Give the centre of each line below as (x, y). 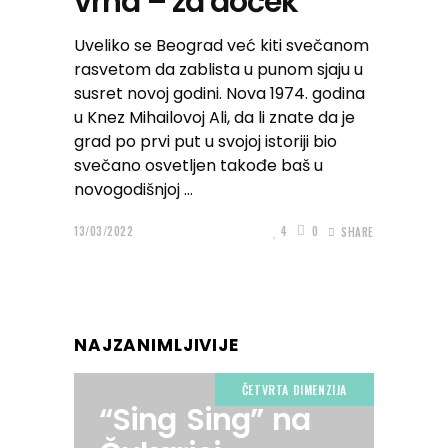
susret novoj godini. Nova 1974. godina (219, 93)
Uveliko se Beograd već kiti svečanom (221, 45)
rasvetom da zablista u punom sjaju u (218, 69)
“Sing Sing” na (205, 420)
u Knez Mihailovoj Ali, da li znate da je (214, 117)
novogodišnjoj (129, 189)
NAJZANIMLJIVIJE (156, 345)
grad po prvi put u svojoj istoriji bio (205, 141)
